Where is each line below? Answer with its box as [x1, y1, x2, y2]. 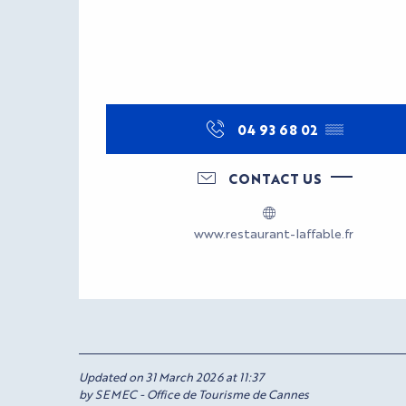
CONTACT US [227, 169, 322, 187]
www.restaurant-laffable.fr [194, 224, 353, 241]
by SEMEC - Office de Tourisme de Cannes [79, 385, 309, 401]
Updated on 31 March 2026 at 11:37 [79, 368, 264, 384]
